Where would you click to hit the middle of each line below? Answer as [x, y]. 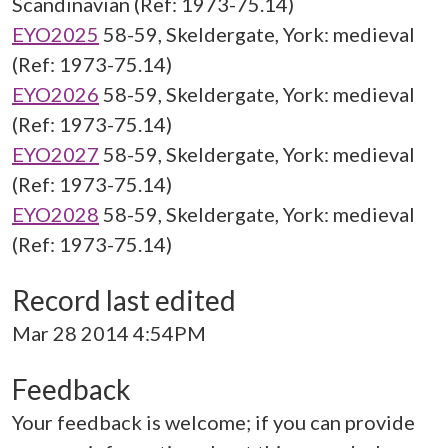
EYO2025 [55, 34]
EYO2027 [55, 154]
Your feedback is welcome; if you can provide [213, 422]
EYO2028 [55, 214]
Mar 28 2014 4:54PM [109, 333]
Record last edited [124, 300]
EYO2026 [55, 94]
